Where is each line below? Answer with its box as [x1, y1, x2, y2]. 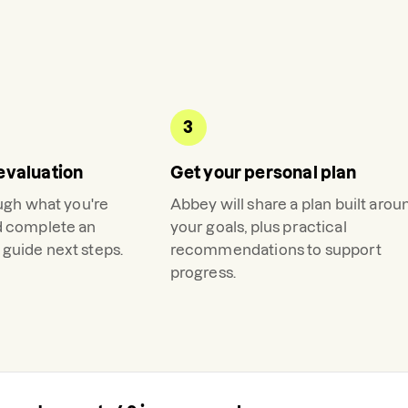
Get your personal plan [169, 164, 357, 181]
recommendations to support [169, 241, 382, 258]
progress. [169, 264, 237, 280]
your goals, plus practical [169, 219, 347, 235]
